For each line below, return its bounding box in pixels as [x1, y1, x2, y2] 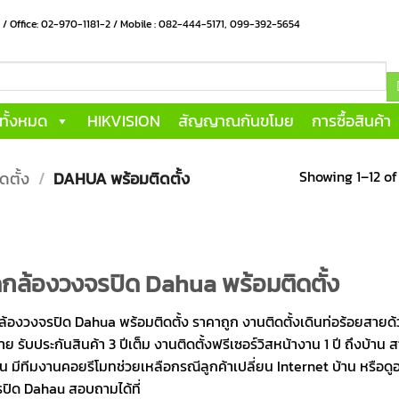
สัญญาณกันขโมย [178, 109, 294, 134]
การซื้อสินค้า [312, 109, 391, 134]
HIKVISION [87, 109, 160, 134]
